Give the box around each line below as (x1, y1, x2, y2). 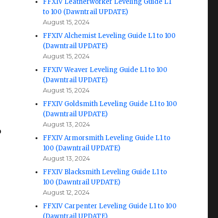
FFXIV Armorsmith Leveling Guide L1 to (43, 134, 171, 142)
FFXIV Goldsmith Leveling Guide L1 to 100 (43, 100, 178, 108)
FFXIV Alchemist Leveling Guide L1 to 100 (43, 32, 176, 40)
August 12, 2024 (43, 188, 90, 196)
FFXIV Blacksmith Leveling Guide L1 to (43, 168, 167, 176)
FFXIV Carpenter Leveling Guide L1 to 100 (43, 202, 177, 210)
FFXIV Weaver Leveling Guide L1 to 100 (43, 66, 168, 74)
